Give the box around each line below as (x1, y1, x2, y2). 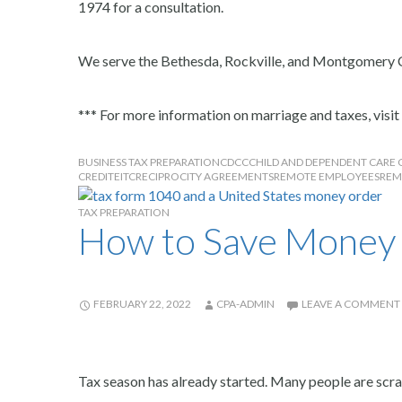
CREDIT (78, 169, 114, 183)
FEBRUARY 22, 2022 (93, 296, 191, 310)
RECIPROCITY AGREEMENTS (135, 169, 274, 183)
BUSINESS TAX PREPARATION (78, 154, 220, 169)
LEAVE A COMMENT (301, 296, 400, 310)
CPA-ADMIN (216, 296, 275, 310)
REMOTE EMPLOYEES (274, 169, 380, 183)
